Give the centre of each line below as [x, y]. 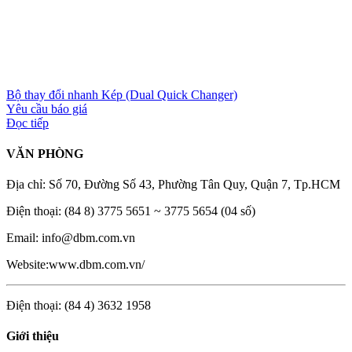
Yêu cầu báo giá [47, 108]
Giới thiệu [33, 336]
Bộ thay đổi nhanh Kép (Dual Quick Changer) [122, 94]
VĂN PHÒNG [45, 153]
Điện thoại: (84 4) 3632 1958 [79, 306]
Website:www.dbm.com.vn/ [75, 265]
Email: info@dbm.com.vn [71, 238]
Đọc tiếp [27, 123]
